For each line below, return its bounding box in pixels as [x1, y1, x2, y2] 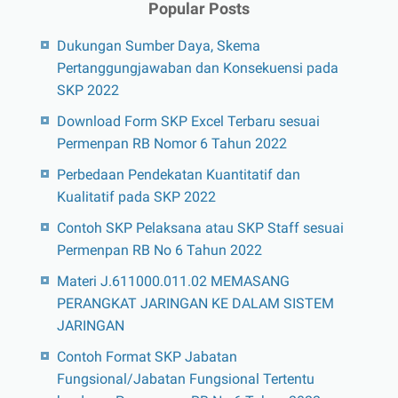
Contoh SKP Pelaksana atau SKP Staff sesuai [56, 219, 344, 236]
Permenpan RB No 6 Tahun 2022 [56, 241, 262, 259]
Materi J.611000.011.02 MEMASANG [56, 272, 290, 290]
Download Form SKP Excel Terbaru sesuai [56, 112, 320, 130]
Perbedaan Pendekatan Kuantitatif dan [56, 165, 300, 183]
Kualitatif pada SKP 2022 [56, 187, 216, 205]
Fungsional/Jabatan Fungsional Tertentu [56, 370, 314, 387]
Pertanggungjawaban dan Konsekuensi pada [56, 59, 338, 76]
